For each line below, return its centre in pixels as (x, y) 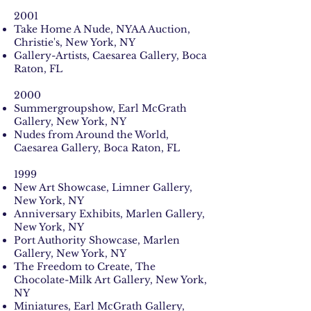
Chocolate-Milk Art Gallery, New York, (110, 280)
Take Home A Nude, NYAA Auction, (102, 29)
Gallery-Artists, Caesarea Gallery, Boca (110, 56)
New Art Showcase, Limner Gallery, (103, 187)
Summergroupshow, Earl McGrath (100, 108)
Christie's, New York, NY (75, 42)
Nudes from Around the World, (91, 135)
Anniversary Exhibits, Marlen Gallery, (109, 214)
